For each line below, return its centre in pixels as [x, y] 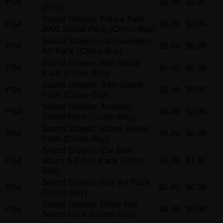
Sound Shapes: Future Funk [94, 19]
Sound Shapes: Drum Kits [90, 205]
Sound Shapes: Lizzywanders [97, 41]
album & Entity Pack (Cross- [95, 161]
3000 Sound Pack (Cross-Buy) [99, 29]
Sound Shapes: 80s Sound [91, 63]
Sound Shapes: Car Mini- [88, 151]
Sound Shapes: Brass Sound [95, 129]
